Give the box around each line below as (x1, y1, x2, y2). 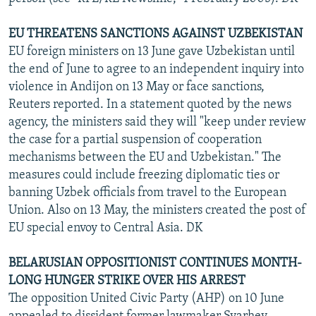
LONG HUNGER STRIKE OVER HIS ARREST (8, 274, 245, 288)
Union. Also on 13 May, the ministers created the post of (8, 203, 306, 217)
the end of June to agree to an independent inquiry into (8, 62, 304, 76)
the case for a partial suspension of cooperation (8, 133, 262, 147)
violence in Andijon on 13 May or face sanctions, (8, 80, 265, 94)
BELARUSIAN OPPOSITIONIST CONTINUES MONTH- (8, 256, 302, 270)
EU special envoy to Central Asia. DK (8, 221, 203, 235)
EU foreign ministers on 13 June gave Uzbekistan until (8, 44, 295, 59)
